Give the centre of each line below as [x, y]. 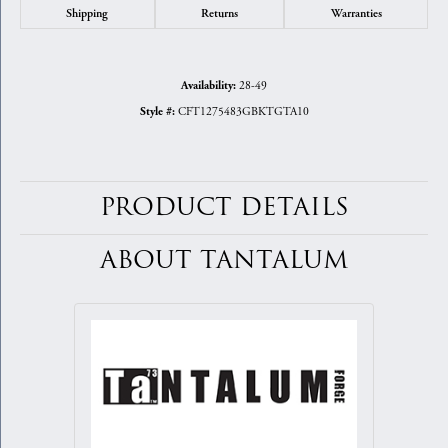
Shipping [87, 13]
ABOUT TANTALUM [224, 261]
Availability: [208, 86]
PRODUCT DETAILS [224, 208]
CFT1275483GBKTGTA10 [243, 112]
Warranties [356, 13]
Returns [219, 13]
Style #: [157, 112]
